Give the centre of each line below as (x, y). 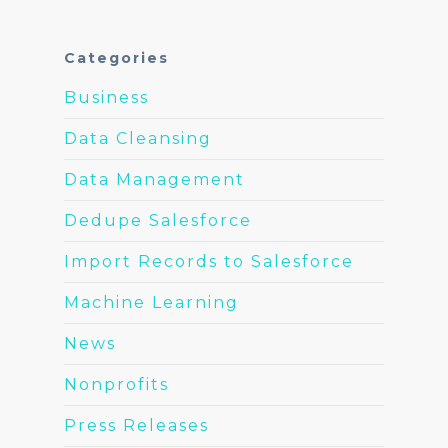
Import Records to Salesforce (209, 262)
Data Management (154, 180)
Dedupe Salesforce (158, 221)
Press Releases (136, 426)
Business (106, 98)
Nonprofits (116, 385)
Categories (116, 58)
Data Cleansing (138, 139)
